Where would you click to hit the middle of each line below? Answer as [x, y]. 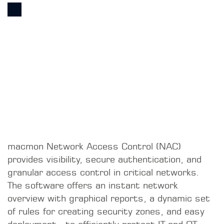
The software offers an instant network [93, 73]
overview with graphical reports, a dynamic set [109, 86]
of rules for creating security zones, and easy [106, 99]
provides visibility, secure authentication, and [104, 47]
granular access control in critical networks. [103, 60]
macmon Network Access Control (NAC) [94, 34]
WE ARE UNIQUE [112, 167]
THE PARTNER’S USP [112, 192]
